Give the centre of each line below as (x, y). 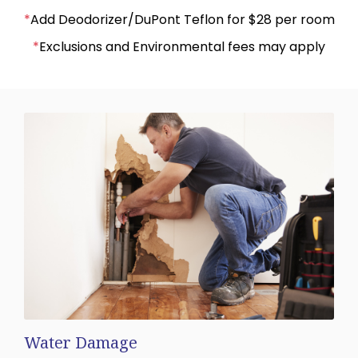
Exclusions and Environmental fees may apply (182, 47)
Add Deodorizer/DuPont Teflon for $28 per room (182, 20)
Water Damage (81, 342)
